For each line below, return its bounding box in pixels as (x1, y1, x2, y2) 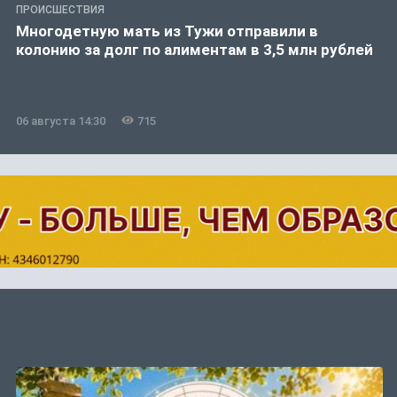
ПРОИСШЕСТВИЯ (16, 3, 105, 16)
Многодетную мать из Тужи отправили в (16, 21, 318, 40)
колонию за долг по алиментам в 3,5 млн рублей (16, 40, 373, 58)
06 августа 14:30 (16, 113, 105, 128)
